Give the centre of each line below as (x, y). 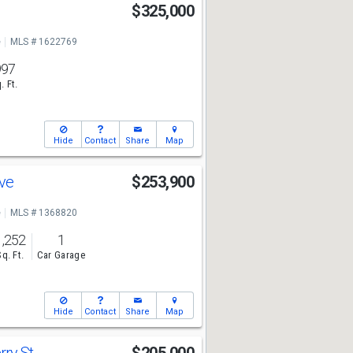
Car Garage (61, 255)
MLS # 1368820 (43, 213)
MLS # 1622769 (43, 42)
